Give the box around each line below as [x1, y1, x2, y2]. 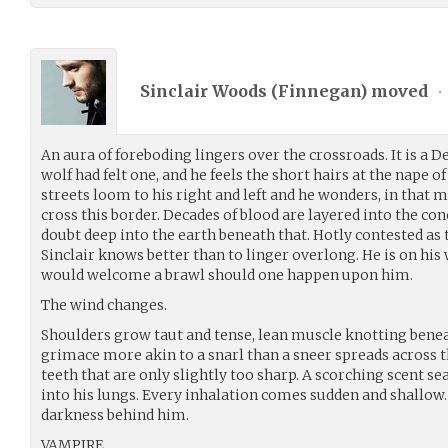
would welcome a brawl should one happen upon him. [41, 266, 413, 284]
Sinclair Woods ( [140, 80, 278, 101]
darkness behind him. [41, 406, 189, 424]
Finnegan [278, 80, 360, 101]
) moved [360, 80, 432, 101]
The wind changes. [41, 296, 167, 314]
